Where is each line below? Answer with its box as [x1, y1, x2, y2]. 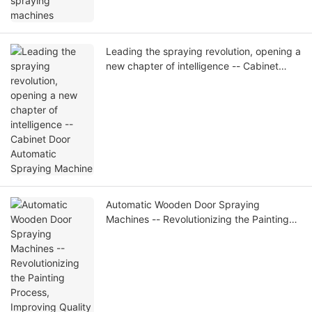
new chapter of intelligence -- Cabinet [106, 60, 279, 72]
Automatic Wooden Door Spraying [106, 198, 260, 211]
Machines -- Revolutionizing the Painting [106, 213, 289, 226]
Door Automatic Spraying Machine [106, 75, 261, 87]
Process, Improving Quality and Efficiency [106, 228, 296, 240]
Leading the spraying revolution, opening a [106, 45, 301, 58]
